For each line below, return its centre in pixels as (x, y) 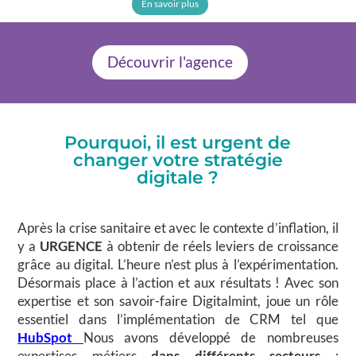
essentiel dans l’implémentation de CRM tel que (178, 319)
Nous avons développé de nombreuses (211, 338)
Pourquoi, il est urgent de (178, 143)
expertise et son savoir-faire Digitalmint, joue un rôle (178, 301)
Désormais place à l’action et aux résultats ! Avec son (178, 283)
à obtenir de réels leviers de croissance (221, 246)
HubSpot (50, 338)
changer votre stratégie (178, 161)
